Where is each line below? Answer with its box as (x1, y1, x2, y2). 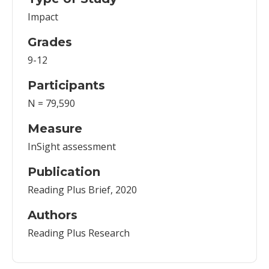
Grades (28, 35, 72, 50)
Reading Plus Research (28, 226, 130, 240)
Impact (28, 10, 58, 24)
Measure (28, 121, 82, 136)
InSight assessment (28, 140, 116, 154)
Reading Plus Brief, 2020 (28, 183, 137, 197)
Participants (28, 78, 105, 93)
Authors (28, 208, 77, 223)
